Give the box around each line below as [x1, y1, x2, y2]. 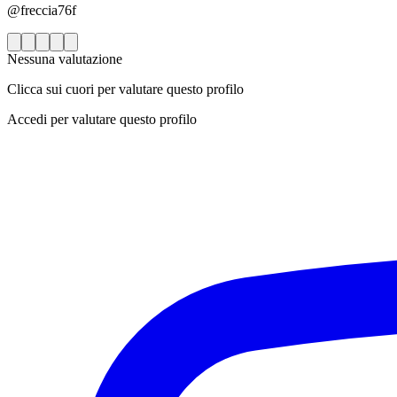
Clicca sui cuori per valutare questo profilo [7, 82, 244, 97]
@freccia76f [7, 3, 76, 19]
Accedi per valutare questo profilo [7, 112, 197, 128]
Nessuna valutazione [7, 51, 122, 67]
